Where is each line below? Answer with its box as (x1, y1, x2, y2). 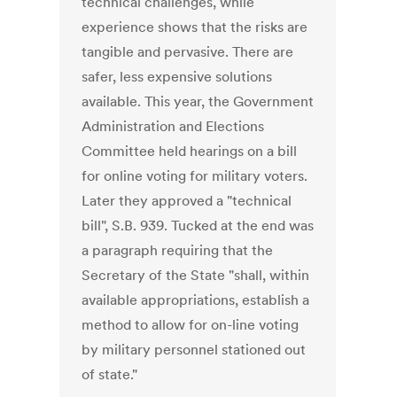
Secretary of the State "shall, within (82, 266, 310, 284)
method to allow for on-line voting (82, 315, 300, 334)
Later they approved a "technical (82, 191, 292, 210)
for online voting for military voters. (82, 167, 308, 185)
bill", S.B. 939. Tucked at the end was (82, 216, 315, 235)
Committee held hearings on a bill (82, 142, 298, 160)
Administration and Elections (82, 117, 265, 136)
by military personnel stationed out (82, 340, 307, 359)
